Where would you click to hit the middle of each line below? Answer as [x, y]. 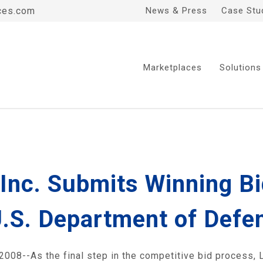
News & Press [176, 11]
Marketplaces [173, 68]
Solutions [240, 68]
